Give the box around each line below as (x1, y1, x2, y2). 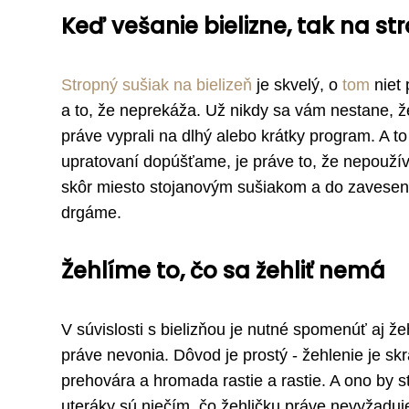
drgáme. (61, 204, 121, 223)
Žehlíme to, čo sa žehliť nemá (61, 256, 385, 287)
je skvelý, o (252, 76, 342, 95)
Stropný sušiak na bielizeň (61, 76, 252, 95)
